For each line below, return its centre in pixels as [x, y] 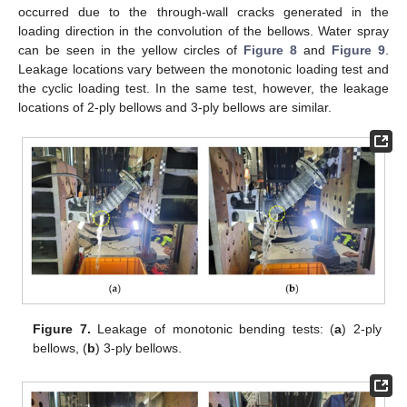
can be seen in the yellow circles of [131, 50]
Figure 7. [62, 329]
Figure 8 [270, 50]
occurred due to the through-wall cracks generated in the [203, 11]
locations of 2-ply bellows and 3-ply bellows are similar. [175, 107]
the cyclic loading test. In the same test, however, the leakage [203, 88]
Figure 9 [358, 50]
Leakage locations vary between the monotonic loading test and [203, 69]
